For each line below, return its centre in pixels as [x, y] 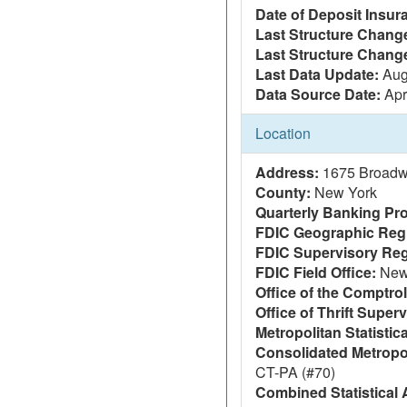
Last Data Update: [317, 74]
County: [283, 192]
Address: [289, 172]
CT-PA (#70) [295, 372]
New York [344, 192]
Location [283, 133]
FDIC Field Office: [316, 272]
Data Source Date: [318, 94]
